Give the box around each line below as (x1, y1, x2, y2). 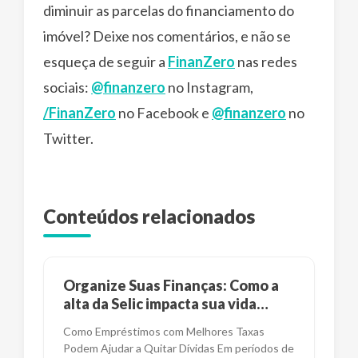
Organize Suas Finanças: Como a (63, 276, 279, 294)
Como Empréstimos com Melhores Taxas (63, 324, 265, 338)
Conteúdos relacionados (43, 204, 255, 228)
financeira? (63, 312, 138, 331)
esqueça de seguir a (43, 52, 168, 70)
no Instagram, (165, 78, 253, 96)
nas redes (235, 52, 297, 70)
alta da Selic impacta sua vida (63, 294, 257, 312)
